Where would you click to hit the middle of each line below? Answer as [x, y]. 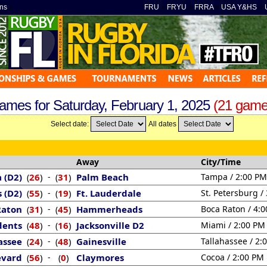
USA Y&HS [239, 7]
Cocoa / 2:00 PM [232, 257]
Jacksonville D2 [110, 225]
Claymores [100, 257]
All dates [163, 124]
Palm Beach [103, 177]
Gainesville [101, 241]
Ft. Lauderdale [109, 193]
